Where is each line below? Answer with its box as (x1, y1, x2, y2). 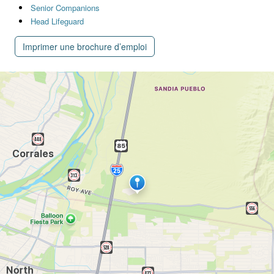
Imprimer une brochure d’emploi (23, 40, 147, 53)
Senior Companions (30, 1, 100, 13)
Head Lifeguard (30, 15, 84, 27)
